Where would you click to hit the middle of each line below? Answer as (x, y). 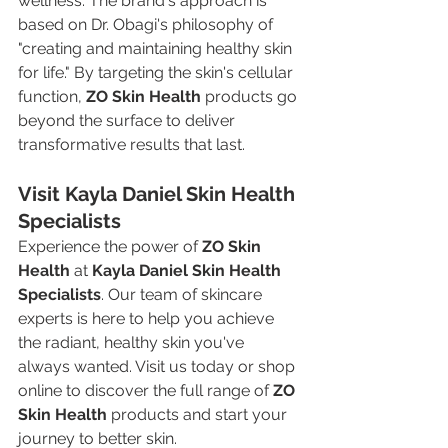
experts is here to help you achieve (148, 318)
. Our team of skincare (183, 294)
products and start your (199, 414)
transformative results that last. (131, 144)
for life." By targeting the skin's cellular (157, 72)
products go (251, 96)
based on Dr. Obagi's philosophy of (147, 24)
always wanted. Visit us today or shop (158, 366)
